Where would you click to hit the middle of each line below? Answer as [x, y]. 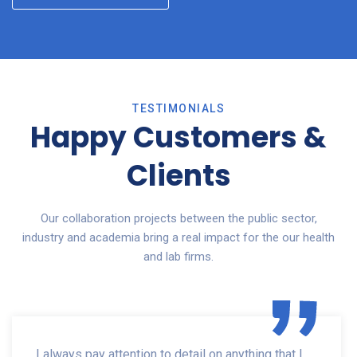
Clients [178, 175]
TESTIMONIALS [178, 108]
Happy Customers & [178, 137]
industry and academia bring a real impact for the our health [178, 237]
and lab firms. [178, 256]
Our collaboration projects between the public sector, [178, 218]
